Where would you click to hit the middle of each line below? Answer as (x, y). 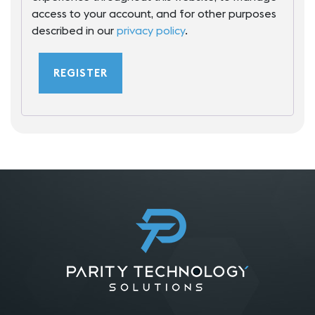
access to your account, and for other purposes (154, 13)
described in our (74, 30)
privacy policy (151, 30)
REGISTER (81, 73)
